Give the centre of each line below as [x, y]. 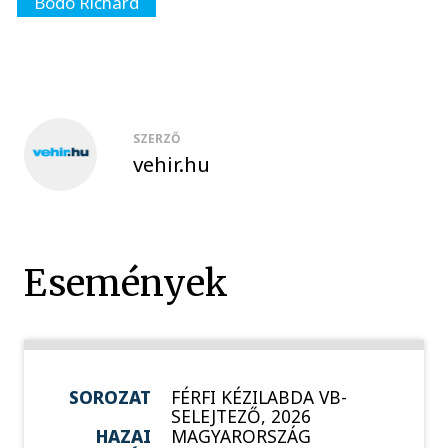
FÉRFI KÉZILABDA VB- [258, 397]
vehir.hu [171, 163]
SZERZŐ [157, 138]
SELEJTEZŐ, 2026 [240, 416]
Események [126, 282]
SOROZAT [110, 397]
